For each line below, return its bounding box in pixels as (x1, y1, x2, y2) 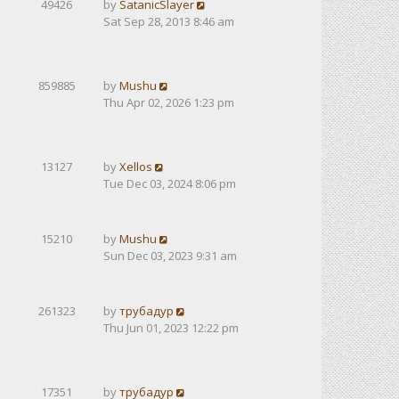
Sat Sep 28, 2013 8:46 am (103, 13, 234, 29)
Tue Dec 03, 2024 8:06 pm (103, 175, 236, 191)
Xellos (119, 159, 152, 175)
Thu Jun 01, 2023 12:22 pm (103, 320, 239, 336)
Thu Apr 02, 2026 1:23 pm (103, 94, 234, 110)
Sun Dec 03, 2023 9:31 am (103, 248, 237, 264)
